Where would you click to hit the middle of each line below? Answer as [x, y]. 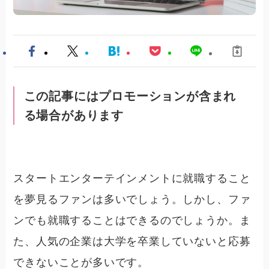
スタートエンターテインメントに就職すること [132, 178]
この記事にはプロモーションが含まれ [130, 96]
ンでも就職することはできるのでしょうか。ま [132, 220]
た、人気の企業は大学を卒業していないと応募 [132, 241]
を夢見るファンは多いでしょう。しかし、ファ [132, 199]
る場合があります [74, 116]
